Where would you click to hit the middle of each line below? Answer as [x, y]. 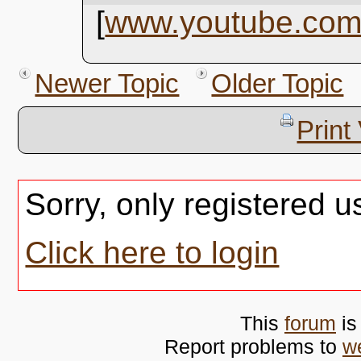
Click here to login [152, 253]
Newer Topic [107, 83]
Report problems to [253, 346]
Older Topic [278, 83]
